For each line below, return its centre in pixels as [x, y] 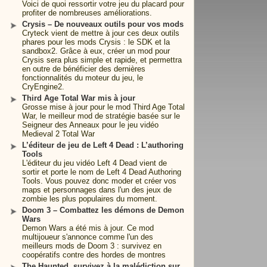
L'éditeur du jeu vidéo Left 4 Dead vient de [94, 163]
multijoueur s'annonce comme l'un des [88, 237]
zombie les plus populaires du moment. [90, 199]
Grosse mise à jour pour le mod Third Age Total [103, 107]
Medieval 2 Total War [58, 134]
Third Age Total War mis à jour [79, 98]
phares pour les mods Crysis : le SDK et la [96, 42]
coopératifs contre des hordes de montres [94, 255]
